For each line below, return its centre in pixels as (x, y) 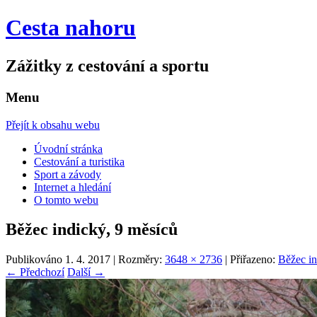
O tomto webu (66, 200)
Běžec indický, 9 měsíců (92, 230)
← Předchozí (35, 272)
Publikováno (35, 260)
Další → (86, 272)
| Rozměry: (138, 260)
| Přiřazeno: (250, 260)
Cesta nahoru (71, 28)
